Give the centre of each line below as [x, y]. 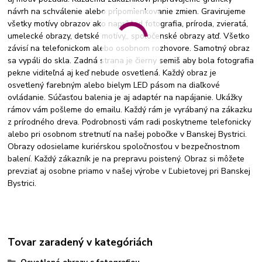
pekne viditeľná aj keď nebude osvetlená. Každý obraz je [112, 73]
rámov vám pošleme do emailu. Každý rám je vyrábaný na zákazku [130, 110]
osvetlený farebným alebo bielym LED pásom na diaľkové [114, 85]
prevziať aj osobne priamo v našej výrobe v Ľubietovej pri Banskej [129, 171]
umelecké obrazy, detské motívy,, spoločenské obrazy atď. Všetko [129, 36]
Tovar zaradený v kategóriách [80, 242]
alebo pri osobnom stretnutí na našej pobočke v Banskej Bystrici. [127, 135]
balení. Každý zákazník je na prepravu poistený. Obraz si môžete [126, 159]
